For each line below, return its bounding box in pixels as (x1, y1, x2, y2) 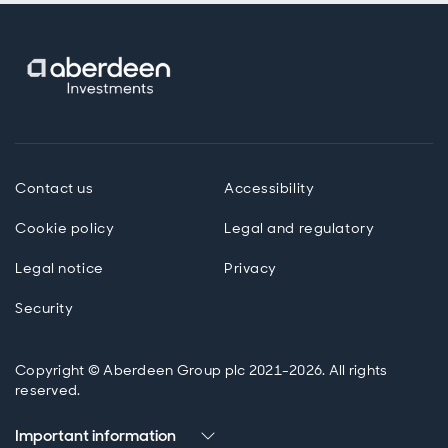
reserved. (15, 381, 81, 400)
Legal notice (15, 259, 104, 278)
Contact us (15, 179, 94, 198)
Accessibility (224, 179, 315, 198)
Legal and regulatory (224, 219, 375, 238)
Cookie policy (15, 219, 115, 238)
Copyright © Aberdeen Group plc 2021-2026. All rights (15, 361, 388, 380)
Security (15, 299, 74, 318)
